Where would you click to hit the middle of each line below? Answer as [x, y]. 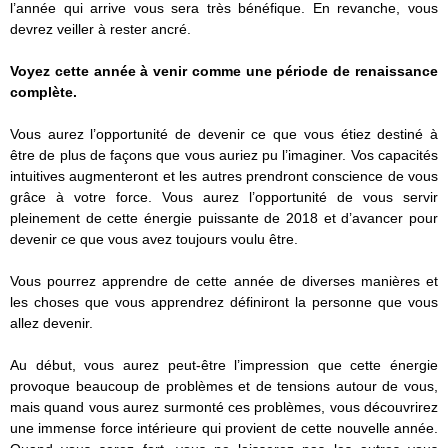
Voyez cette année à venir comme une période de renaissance [224, 71]
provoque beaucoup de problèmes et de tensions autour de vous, [224, 386]
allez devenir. [51, 323]
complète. [43, 92]
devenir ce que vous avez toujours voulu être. [154, 239]
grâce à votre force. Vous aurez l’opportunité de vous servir [224, 197]
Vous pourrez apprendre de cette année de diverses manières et [224, 281]
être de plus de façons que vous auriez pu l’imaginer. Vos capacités [224, 155]
